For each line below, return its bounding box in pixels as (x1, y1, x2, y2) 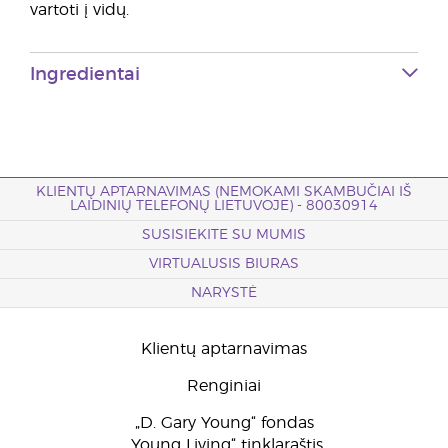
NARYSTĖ (191, 286, 257, 300)
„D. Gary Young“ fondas (134, 415, 314, 431)
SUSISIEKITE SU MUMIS (142, 228, 306, 242)
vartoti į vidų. (30, 2, 129, 18)
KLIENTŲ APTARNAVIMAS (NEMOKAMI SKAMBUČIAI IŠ (36, 185, 412, 199)
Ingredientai (30, 66, 140, 84)
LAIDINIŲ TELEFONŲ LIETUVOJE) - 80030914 (70, 199, 378, 213)
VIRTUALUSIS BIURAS (149, 257, 299, 271)
